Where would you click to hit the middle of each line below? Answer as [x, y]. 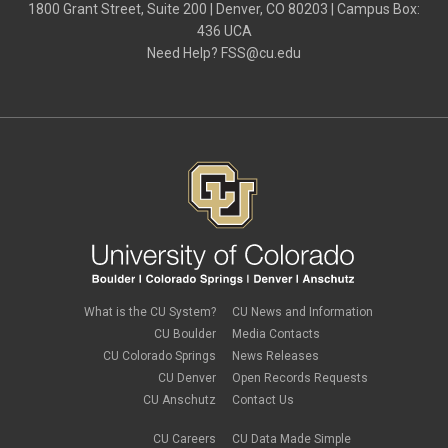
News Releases [276, 356]
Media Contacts [276, 334]
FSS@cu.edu [261, 53]
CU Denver [186, 378]
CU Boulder [184, 334]
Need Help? [184, 53]
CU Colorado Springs [159, 356]
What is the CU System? [149, 312]
